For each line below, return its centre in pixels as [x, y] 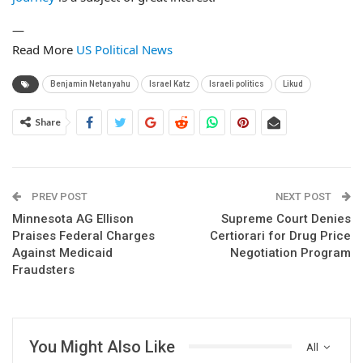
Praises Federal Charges [83, 235]
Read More [44, 49]
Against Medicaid [62, 252]
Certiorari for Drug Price [280, 235]
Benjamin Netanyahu [90, 83]
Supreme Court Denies [286, 218]
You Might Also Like [102, 346]
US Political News [124, 49]
